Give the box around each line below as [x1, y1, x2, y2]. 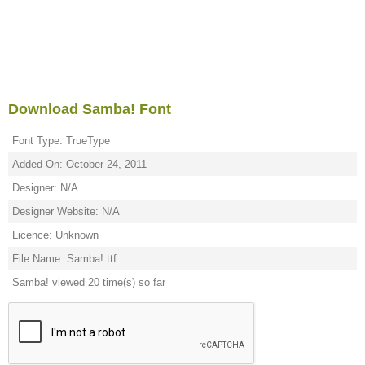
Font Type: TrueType [12, 134, 110, 147]
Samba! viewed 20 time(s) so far [12, 276, 165, 288]
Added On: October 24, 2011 [12, 158, 147, 170]
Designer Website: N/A [12, 205, 120, 218]
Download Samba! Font [8, 101, 171, 117]
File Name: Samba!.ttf [12, 253, 117, 265]
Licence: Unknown [12, 229, 99, 241]
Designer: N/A [12, 182, 78, 194]
